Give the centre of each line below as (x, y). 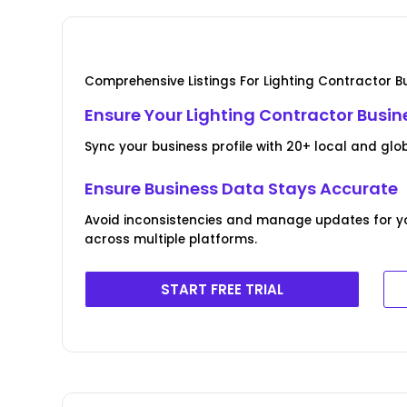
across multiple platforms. (171, 239)
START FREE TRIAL (223, 289)
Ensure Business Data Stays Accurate (242, 188)
